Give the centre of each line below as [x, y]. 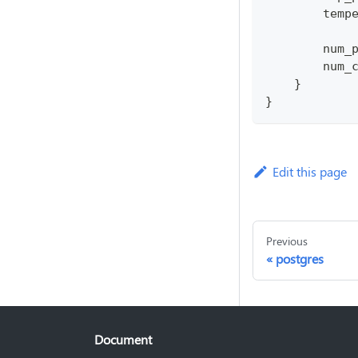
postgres [300, 259]
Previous [287, 241]
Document [123, 340]
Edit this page [309, 172]
